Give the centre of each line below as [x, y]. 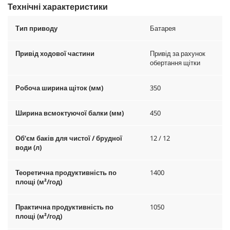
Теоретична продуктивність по [66, 172]
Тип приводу [36, 28]
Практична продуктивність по [64, 207]
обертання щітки [175, 62]
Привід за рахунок [178, 53]
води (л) [28, 147]
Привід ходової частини [55, 53]
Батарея [163, 28]
